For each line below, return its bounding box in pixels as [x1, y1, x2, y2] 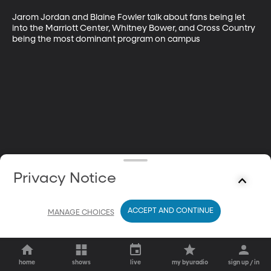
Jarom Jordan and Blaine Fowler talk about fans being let [12, 13, 247, 22]
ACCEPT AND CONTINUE [127, 207, 214, 215]
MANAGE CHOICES [47, 209, 114, 217]
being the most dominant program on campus [12, 34, 200, 44]
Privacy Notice [13, 171, 117, 186]
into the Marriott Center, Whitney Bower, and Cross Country [12, 24, 257, 33]
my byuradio [171, 260, 208, 266]
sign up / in [228, 260, 260, 266]
